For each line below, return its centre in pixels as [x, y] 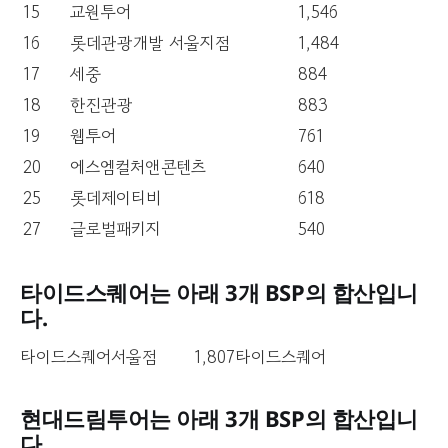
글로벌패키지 [115, 228]
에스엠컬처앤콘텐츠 [138, 166]
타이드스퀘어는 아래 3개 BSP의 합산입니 [219, 291]
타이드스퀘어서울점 [88, 357]
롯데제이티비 [115, 197]
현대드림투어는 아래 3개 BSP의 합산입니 [219, 417]
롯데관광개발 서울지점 [150, 42]
